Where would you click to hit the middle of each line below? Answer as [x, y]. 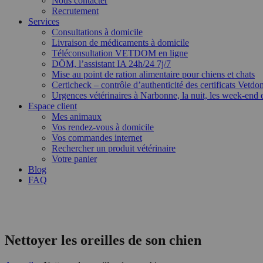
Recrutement [75, 11]
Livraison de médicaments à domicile [120, 43]
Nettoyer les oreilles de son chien [103, 240]
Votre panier [74, 159]
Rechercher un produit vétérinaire [114, 148]
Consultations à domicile [97, 32]
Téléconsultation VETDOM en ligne [120, 53]
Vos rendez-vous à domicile [103, 127]
